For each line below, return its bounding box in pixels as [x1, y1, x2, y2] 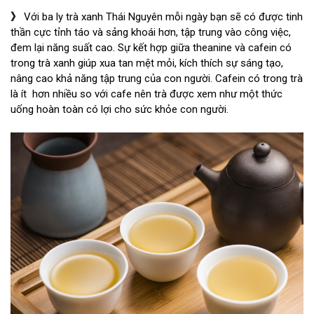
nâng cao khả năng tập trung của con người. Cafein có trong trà [11, 72, 303, 86]
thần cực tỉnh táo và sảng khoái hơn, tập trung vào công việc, [11, 26, 291, 39]
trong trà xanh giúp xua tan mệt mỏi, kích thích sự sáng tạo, [11, 57, 283, 70]
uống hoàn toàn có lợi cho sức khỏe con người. [11, 103, 228, 116]
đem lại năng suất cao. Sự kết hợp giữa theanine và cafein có [11, 41, 292, 55]
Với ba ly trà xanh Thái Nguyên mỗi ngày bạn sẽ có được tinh [24, 11, 303, 24]
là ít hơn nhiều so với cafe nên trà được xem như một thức [11, 88, 282, 101]
